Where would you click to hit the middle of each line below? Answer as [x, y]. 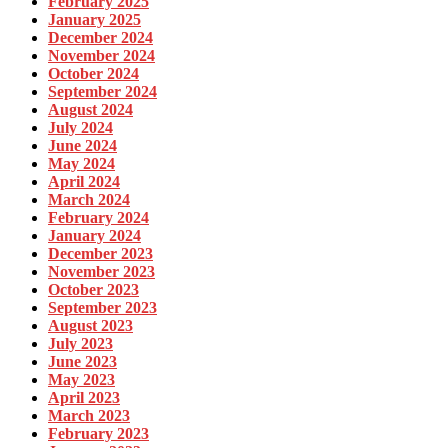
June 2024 [82, 145]
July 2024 [80, 127]
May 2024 [81, 163]
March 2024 [89, 199]
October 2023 [93, 289]
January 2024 [94, 235]
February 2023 [98, 433]
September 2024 [102, 91]
